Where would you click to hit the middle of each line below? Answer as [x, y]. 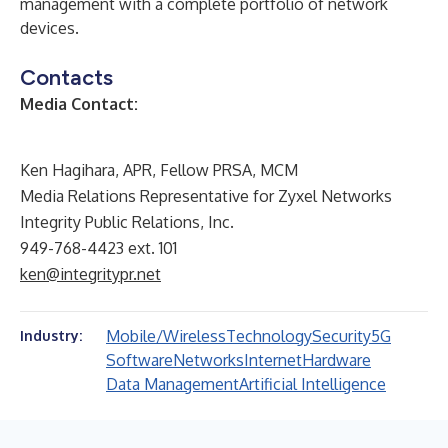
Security [341, 336]
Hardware [336, 360]
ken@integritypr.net [90, 274]
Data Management [172, 384]
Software [139, 360]
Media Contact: [79, 104]
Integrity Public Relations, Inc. [127, 222]
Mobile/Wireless [166, 336]
